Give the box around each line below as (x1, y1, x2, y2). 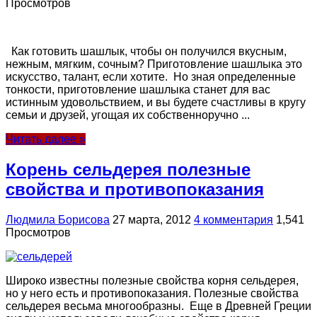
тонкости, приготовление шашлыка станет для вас (6, 83, 270, 96)
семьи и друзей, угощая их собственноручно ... (6, 109, 250, 122)
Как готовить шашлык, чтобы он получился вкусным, (6, 45, 287, 58)
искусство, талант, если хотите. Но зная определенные (6, 71, 296, 83)
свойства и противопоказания (6, 179, 264, 199)
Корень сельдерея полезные (6, 159, 250, 179)
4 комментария (194, 213, 273, 226)
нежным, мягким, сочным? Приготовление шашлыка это (6, 58, 302, 71)
